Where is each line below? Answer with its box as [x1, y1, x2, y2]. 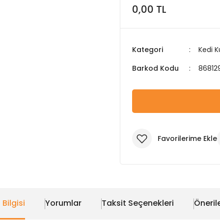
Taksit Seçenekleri [102, 197, 174, 209]
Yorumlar [45, 197, 82, 209]
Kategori [132, 45, 163, 55]
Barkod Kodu [132, 63, 179, 73]
